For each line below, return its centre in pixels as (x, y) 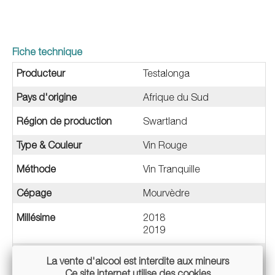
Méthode (37, 169)
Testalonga (166, 73)
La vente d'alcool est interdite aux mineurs (137, 261)
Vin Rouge (165, 145)
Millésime (36, 217)
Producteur (41, 73)
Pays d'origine (47, 97)
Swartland (165, 121)
